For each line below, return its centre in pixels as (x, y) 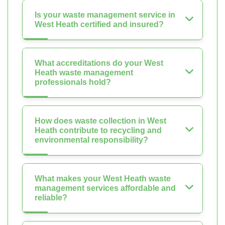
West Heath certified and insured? (99, 24)
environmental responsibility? (91, 140)
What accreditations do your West (99, 63)
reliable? (51, 197)
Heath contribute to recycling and (98, 130)
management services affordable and (105, 188)
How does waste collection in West (100, 121)
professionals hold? (73, 82)
